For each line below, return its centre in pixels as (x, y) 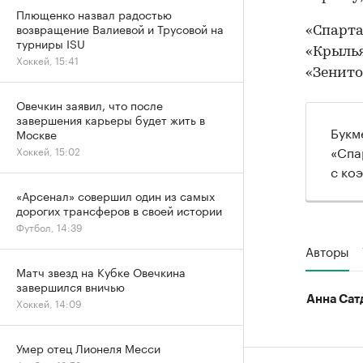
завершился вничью (70, 286)
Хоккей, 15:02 (48, 150)
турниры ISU (51, 43)
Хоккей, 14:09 (49, 303)
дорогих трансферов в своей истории (119, 210)
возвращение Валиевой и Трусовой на (120, 28)
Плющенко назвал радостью (94, 14)
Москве (36, 134)
